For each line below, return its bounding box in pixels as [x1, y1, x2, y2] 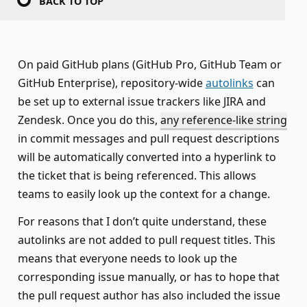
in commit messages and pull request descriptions [17, 131, 280, 147]
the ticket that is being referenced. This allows [17, 168, 256, 184]
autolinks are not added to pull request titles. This [17, 232, 275, 248]
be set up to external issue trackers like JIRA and [17, 94, 266, 110]
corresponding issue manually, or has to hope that [17, 269, 280, 285]
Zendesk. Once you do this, [17, 112, 160, 128]
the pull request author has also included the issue [17, 288, 280, 304]
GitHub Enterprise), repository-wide [17, 75, 206, 91]
